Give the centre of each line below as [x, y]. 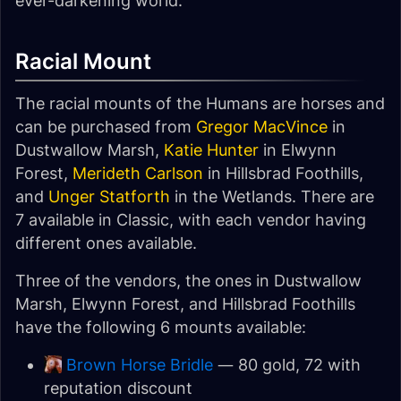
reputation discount [118, 388]
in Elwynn [298, 150]
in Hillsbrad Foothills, [283, 173]
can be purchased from [106, 127]
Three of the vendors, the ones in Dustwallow [188, 281]
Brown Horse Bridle [140, 365]
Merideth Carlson [138, 173]
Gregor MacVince [262, 127]
